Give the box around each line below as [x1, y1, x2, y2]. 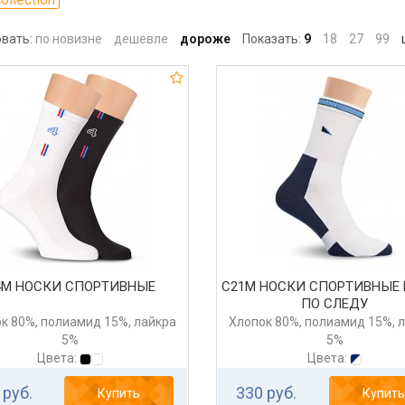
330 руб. [236, 383, 297, 403]
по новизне [34, 32, 102, 47]
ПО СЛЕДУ [301, 296, 369, 313]
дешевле [113, 32, 168, 47]
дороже [179, 32, 231, 47]
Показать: [241, 32, 301, 47]
